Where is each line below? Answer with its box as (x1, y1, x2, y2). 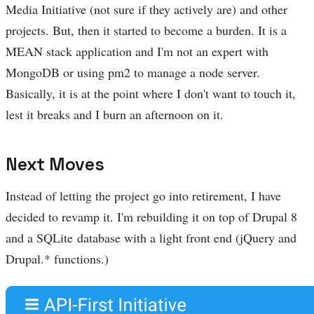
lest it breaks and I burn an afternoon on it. (6, 105, 224, 123)
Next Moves (6, 152, 104, 175)
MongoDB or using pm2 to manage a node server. (6, 63, 260, 81)
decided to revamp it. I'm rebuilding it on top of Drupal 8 (6, 207, 297, 225)
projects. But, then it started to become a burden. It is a (6, 21, 287, 39)
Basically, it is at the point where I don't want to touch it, (6, 84, 296, 102)
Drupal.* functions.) (6, 250, 113, 267)
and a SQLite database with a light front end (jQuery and (6, 228, 296, 246)
